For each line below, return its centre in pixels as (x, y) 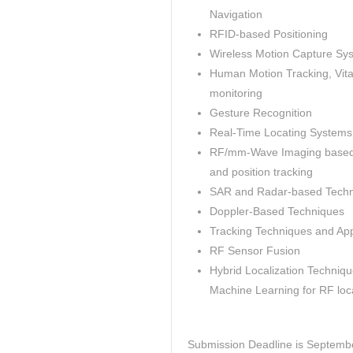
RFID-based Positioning (269, 34)
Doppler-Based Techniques (277, 212)
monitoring (236, 93)
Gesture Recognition (261, 113)
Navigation (236, 15)
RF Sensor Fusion (255, 251)
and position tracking (261, 172)
